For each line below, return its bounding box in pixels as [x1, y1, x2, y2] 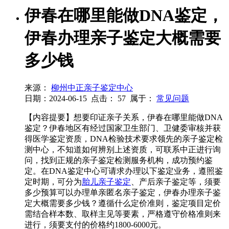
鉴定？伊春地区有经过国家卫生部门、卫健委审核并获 [25, 124, 221, 133]
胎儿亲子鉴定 [82, 177, 131, 187]
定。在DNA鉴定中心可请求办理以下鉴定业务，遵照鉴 [25, 167, 223, 176]
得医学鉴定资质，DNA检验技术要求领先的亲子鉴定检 [25, 134, 223, 144]
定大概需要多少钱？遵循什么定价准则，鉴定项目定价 [25, 199, 221, 208]
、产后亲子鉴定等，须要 [131, 177, 221, 187]
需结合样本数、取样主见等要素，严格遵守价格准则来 [25, 210, 221, 219]
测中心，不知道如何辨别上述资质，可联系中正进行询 [25, 145, 221, 154]
